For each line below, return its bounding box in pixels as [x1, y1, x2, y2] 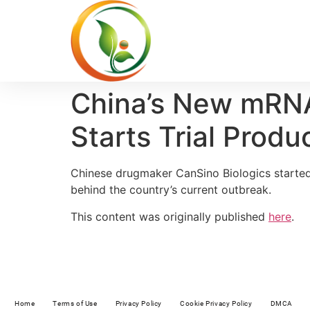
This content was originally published [71, 209, 268, 224]
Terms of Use [53, 300, 98, 308]
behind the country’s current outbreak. [71, 183, 271, 197]
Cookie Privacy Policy [180, 300, 253, 308]
